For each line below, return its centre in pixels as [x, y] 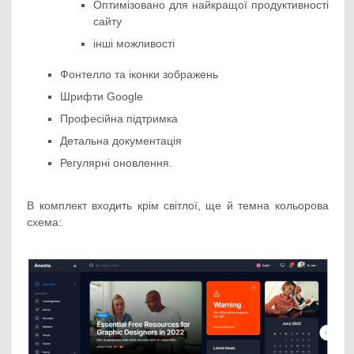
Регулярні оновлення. [117, 163]
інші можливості [134, 43]
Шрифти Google [102, 97]
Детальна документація [121, 141]
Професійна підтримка [119, 119]
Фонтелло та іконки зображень [139, 75]
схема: [45, 222]
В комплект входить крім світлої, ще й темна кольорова [178, 206]
